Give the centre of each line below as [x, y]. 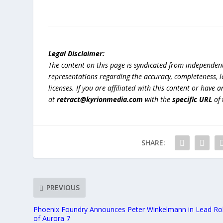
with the [158, 99]
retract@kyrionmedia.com [100, 99]
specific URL [192, 99]
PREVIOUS [63, 188]
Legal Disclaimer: [77, 53]
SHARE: [153, 142]
